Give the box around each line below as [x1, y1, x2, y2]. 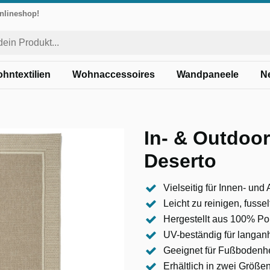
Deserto [144, 150, 216, 172]
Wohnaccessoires [72, 69, 155, 80]
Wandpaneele [177, 69, 239, 80]
